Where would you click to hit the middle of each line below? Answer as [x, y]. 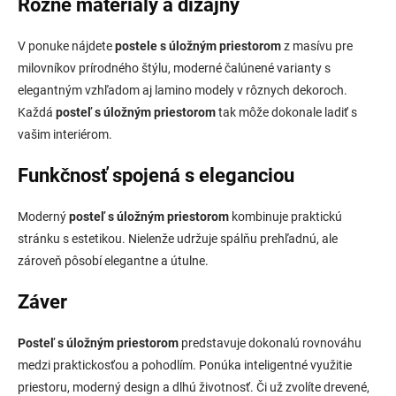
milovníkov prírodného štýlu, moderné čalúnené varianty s [174, 68]
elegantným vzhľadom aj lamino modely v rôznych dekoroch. [183, 90]
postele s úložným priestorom [198, 46]
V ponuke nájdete [66, 46]
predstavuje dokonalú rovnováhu [270, 343]
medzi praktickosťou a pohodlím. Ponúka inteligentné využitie [185, 365]
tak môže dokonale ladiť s [286, 112]
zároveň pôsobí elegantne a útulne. [113, 260]
